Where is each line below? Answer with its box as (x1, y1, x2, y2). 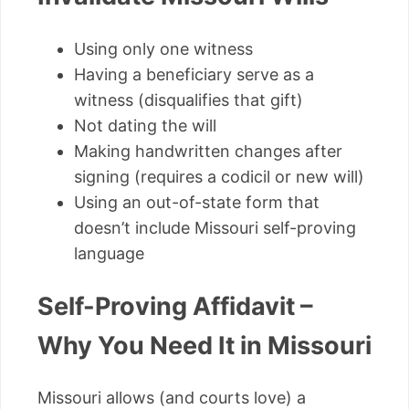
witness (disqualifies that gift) (74, 89, 303, 110)
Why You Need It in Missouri (37, 330, 372, 362)
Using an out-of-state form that (74, 192, 320, 212)
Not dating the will (74, 115, 216, 135)
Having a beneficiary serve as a (74, 64, 314, 84)
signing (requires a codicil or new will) (74, 166, 364, 186)
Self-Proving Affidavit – (37, 291, 313, 322)
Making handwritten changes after (74, 141, 342, 161)
